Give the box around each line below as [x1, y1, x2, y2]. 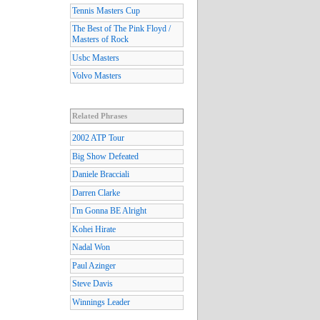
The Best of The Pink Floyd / [72, 24, 171, 34]
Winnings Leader [72, 296, 130, 307]
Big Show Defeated [72, 151, 139, 161]
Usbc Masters [72, 52, 119, 63]
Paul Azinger [72, 260, 116, 271]
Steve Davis [72, 279, 113, 289]
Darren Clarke [72, 187, 120, 198]
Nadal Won [72, 242, 110, 253]
